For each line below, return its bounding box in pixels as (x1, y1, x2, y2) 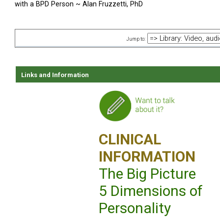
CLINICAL (99, 131, 161, 148)
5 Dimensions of (99, 182, 203, 200)
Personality (99, 199, 171, 217)
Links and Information (21, 71, 89, 79)
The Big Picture (99, 165, 196, 183)
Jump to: (126, 36, 145, 42)
